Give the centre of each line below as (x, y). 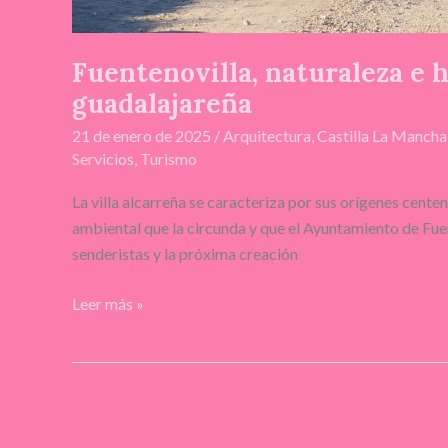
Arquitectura (267, 135)
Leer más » (108, 303)
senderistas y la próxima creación (185, 253)
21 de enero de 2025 (143, 135)
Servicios (103, 158)
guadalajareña (162, 103)
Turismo (168, 158)
